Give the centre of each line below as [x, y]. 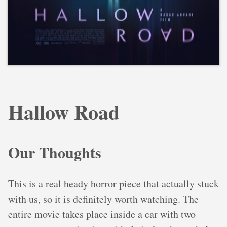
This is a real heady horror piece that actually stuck [113, 183]
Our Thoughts [55, 152]
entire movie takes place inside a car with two [102, 214]
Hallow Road [64, 112]
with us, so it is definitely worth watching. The [103, 199]
